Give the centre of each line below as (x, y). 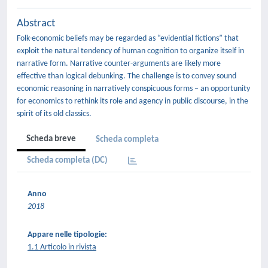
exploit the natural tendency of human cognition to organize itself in (130, 51)
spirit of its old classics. (54, 114)
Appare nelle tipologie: (67, 235)
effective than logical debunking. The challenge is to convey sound (127, 76)
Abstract (36, 24)
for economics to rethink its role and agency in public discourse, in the (133, 101)
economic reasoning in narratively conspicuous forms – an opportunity (133, 89)
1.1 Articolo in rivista (62, 247)
